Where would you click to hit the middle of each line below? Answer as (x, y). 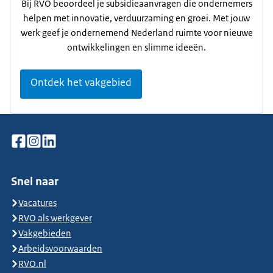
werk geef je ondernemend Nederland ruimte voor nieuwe (136, 33)
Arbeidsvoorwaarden (60, 248)
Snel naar (35, 182)
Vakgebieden (45, 233)
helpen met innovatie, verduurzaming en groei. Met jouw (136, 18)
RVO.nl (32, 264)
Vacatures (37, 203)
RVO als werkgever (55, 218)
